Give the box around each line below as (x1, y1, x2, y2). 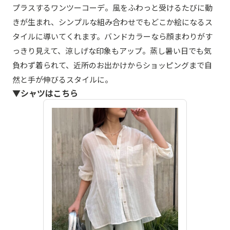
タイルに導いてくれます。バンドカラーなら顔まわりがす (12, 31, 213, 42)
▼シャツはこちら (12, 87, 78, 100)
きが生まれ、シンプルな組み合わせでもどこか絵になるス (12, 16, 213, 28)
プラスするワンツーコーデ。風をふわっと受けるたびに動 (12, 2, 213, 13)
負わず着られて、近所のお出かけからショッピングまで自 (12, 60, 212, 71)
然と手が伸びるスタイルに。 (12, 74, 112, 85)
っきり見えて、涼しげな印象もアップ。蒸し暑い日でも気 (12, 45, 212, 56)
